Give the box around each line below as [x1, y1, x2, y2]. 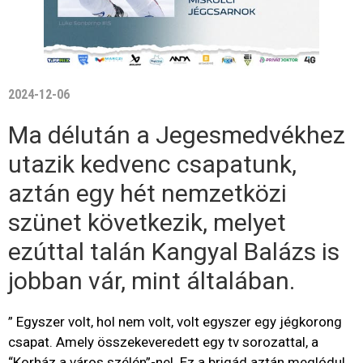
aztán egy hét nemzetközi [8, 178, 287, 207]
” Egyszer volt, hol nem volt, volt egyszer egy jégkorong [8, 313, 342, 330]
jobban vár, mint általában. [8, 266, 295, 295]
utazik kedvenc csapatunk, [8, 149, 297, 178]
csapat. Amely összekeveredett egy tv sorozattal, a [8, 333, 318, 350]
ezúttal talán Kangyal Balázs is [8, 237, 340, 266]
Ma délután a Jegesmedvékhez [8, 120, 345, 149]
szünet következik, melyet [8, 207, 286, 237]
